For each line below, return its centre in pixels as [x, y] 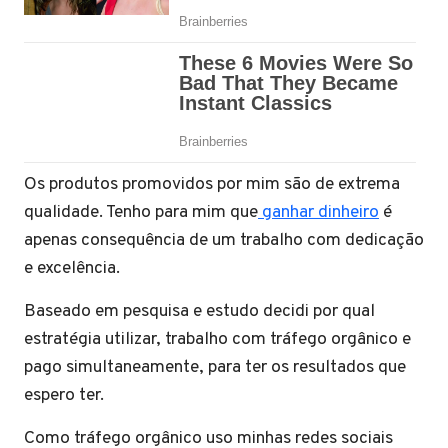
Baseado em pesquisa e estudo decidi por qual [199, 311]
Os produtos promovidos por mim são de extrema [212, 184]
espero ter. [64, 395]
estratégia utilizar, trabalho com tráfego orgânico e [217, 339]
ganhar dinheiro [318, 212]
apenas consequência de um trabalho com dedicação [224, 240]
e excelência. [72, 268]
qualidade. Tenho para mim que [141, 212]
